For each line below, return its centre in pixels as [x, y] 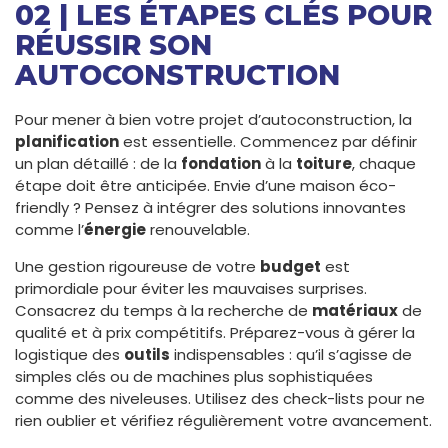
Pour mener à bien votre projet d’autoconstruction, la [213, 119]
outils [147, 354]
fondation [221, 163]
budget [290, 266]
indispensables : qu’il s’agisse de [291, 354]
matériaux [355, 310]
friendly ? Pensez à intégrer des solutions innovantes [210, 207]
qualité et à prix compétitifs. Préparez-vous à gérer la [215, 332]
